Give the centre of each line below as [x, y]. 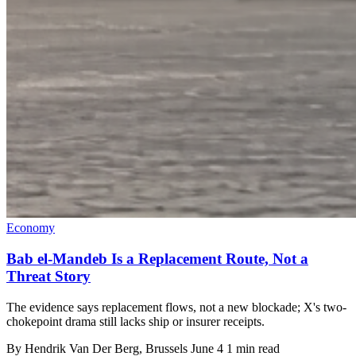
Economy [31, 228]
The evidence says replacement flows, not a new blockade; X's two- [176, 307]
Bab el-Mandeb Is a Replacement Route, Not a [157, 258]
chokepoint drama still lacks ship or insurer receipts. [135, 321]
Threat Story [48, 276]
